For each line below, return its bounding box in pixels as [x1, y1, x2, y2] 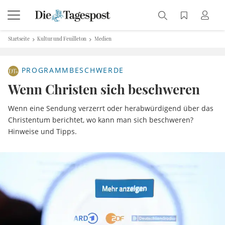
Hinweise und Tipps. [8, 127, 77, 136]
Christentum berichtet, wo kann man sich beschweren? [8, 115, 193, 125]
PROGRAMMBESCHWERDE [19, 65, 124, 75]
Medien [94, 35, 111, 42]
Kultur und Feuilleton [37, 35, 87, 42]
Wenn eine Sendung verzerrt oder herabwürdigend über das [8, 103, 213, 113]
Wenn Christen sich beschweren [8, 80, 200, 98]
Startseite [8, 35, 30, 42]
